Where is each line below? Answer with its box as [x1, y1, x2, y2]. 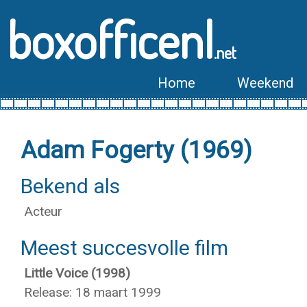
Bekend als [21, 174, 120, 198]
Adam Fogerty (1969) [21, 136, 252, 164]
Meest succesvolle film [21, 236, 228, 260]
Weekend [237, 75, 293, 91]
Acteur [24, 204, 62, 219]
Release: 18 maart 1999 [24, 284, 161, 300]
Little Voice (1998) [24, 265, 130, 281]
